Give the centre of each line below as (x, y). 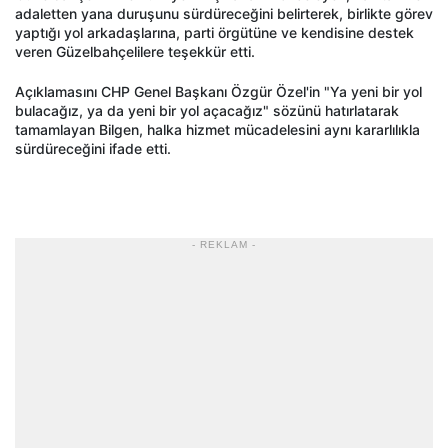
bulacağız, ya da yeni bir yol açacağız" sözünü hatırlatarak (207, 111)
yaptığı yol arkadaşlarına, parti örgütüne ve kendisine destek (214, 33)
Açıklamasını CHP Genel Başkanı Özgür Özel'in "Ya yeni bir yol (218, 92)
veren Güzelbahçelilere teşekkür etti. (135, 52)
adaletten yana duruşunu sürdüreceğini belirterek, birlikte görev (224, 14)
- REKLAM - (224, 245)
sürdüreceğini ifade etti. (93, 149)
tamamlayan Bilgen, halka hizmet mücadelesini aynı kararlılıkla (217, 130)
